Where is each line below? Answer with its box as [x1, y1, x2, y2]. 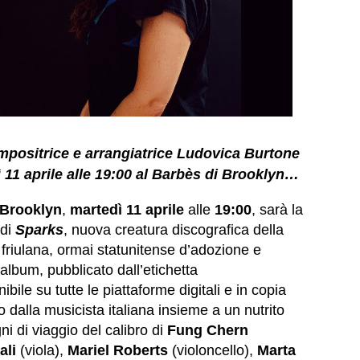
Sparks [15, 222, 63, 239]
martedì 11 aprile [70, 202, 184, 219]
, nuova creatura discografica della [63, 222, 284, 239]
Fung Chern [167, 322, 248, 339]
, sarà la [252, 202, 303, 219]
